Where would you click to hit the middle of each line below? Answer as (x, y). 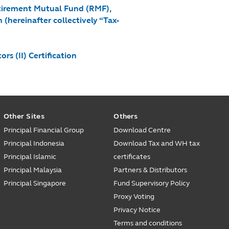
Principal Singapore (35, 183)
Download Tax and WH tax (157, 143)
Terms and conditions (148, 223)
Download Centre (142, 130)
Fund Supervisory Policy (152, 183)
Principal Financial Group (43, 130)
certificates (132, 157)
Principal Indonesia (34, 143)
